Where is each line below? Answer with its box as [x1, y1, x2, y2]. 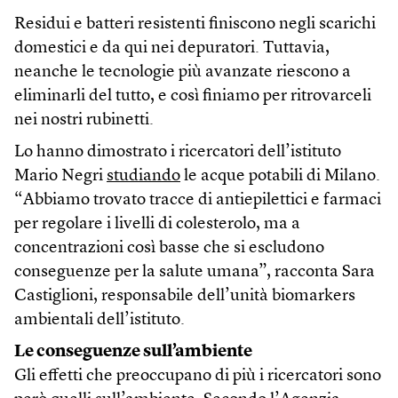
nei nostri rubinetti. [14, 112, 154, 130]
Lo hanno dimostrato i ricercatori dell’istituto [14, 144, 341, 162]
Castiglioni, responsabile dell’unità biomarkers [14, 288, 355, 306]
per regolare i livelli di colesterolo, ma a [14, 216, 300, 234]
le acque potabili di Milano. [180, 168, 380, 186]
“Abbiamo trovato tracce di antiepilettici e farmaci [14, 192, 381, 210]
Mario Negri [14, 168, 107, 186]
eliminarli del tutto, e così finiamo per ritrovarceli [14, 88, 371, 106]
